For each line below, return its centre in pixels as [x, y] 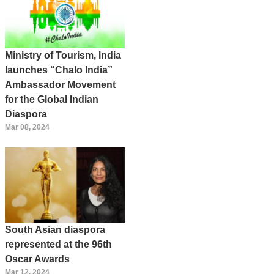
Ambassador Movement [60, 85]
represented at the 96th [58, 244]
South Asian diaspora [55, 229]
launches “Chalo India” [59, 70]
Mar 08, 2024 [27, 128]
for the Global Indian [52, 100]
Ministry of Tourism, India [63, 56]
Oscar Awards [37, 259]
